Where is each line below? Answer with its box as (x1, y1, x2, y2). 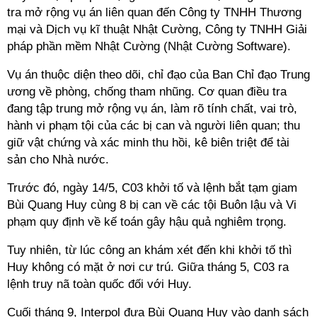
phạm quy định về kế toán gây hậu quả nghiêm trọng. (7, 215, 287, 229)
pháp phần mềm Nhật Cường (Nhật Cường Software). (7, 40, 291, 53)
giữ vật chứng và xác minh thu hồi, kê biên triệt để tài (7, 136, 289, 149)
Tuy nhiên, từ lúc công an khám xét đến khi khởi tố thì (7, 243, 292, 257)
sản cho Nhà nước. (7, 153, 109, 166)
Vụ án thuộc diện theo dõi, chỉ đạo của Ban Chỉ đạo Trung (7, 68, 310, 81)
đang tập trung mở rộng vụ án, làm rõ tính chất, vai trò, (7, 102, 297, 115)
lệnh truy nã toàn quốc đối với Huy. (7, 277, 192, 291)
